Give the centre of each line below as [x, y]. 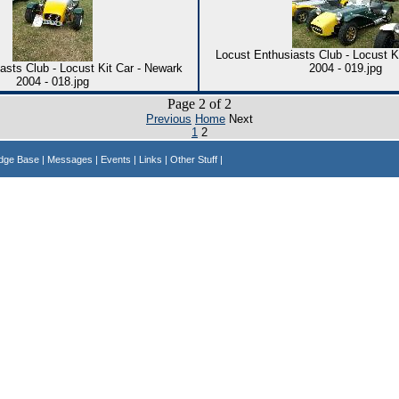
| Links [149, 159]
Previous [169, 119]
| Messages [69, 159]
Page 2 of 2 [199, 104]
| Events [114, 159]
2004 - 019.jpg [346, 68]
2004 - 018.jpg [52, 81]
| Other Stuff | [194, 159]
